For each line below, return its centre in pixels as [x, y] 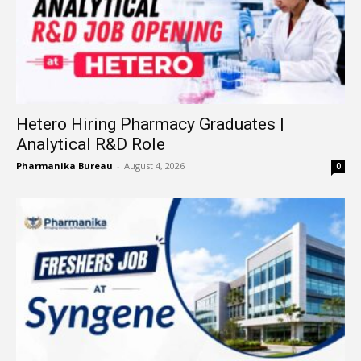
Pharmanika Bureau [64, 166]
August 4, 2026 [154, 166]
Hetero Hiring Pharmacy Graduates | [150, 124]
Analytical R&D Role [91, 145]
